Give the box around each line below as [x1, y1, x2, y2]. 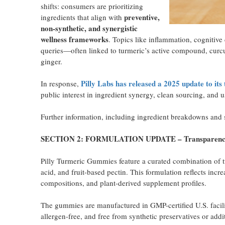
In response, [40, 78, 81, 88]
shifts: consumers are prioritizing [40, 1, 143, 11]
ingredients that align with [40, 12, 124, 22]
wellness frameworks [40, 34, 108, 45]
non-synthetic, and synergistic [40, 23, 138, 34]
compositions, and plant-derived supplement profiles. [40, 178, 206, 188]
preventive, [124, 12, 160, 23]
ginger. [40, 56, 62, 66]
